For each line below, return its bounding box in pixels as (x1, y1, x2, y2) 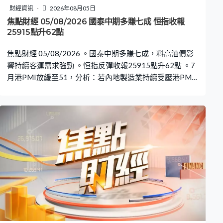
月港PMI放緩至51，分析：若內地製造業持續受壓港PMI (7, 73, 194, 82)
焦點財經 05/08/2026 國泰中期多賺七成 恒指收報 (7, 17, 185, 27)
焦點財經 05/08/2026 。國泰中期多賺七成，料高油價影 (7, 49, 194, 58)
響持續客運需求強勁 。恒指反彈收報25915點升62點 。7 (7, 61, 195, 70)
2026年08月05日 (49, 4, 96, 12)
